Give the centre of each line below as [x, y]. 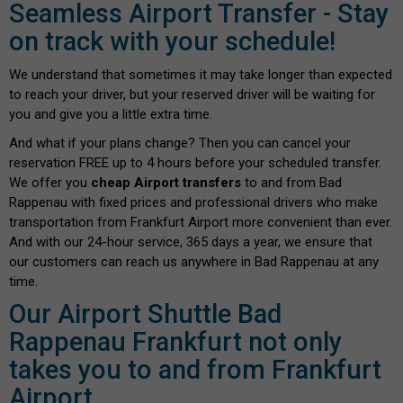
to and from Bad [291, 182]
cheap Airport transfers [166, 182]
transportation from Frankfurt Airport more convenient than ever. [201, 222]
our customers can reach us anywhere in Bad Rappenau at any [194, 261]
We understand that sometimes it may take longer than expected [201, 74]
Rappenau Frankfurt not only [175, 341]
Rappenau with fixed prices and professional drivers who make [193, 202]
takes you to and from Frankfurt [195, 369]
